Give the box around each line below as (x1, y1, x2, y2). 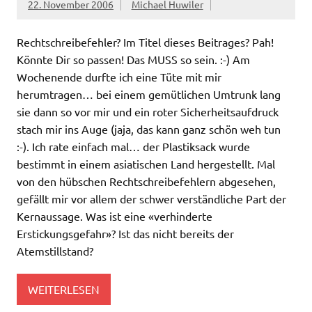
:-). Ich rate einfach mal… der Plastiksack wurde (17, 139, 250, 154)
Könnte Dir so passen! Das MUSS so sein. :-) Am (17, 52, 250, 67)
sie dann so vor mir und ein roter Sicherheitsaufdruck (17, 104, 279, 119)
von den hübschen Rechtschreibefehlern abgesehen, (17, 174, 276, 189)
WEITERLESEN (28, 282, 100, 296)
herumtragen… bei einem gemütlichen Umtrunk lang (17, 87, 281, 102)
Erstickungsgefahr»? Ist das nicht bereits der (17, 226, 234, 241)
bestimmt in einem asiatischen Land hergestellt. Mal (17, 157, 275, 171)
